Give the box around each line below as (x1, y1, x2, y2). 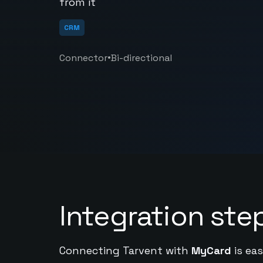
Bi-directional (110, 52, 172, 64)
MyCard (191, 244, 231, 257)
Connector (59, 52, 107, 64)
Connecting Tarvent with (59, 244, 191, 257)
